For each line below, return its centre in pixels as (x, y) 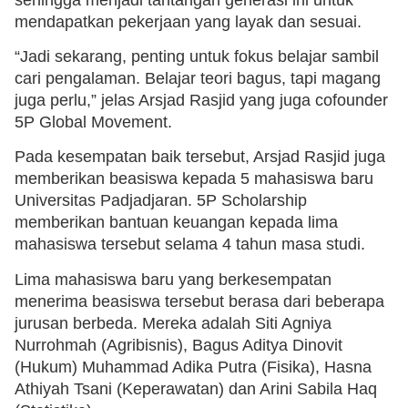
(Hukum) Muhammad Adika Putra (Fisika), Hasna (193, 367)
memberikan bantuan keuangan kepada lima (176, 223)
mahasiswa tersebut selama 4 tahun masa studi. (190, 245)
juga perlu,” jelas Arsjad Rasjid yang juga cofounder (201, 101)
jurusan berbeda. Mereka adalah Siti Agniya (173, 323)
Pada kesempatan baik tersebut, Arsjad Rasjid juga (200, 157)
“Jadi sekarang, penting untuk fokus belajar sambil (197, 57)
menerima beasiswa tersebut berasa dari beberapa (199, 301)
